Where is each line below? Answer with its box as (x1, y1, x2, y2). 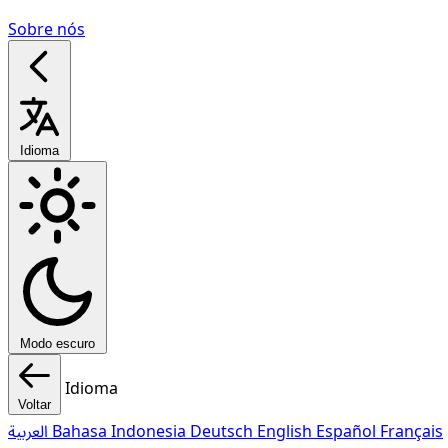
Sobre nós (8, 18, 85, 40)
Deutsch (190, 420, 257, 442)
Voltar (18, 397, 51, 412)
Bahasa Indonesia (52, 420, 190, 442)
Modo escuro (20, 336, 95, 351)
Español (316, 420, 380, 442)
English (257, 420, 316, 442)
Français (380, 420, 443, 442)
